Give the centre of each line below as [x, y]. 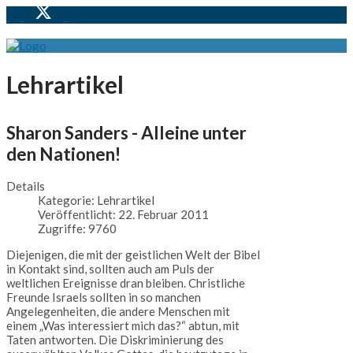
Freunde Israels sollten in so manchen [104, 297]
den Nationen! [63, 154]
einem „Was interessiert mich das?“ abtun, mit [123, 326]
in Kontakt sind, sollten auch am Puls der [110, 269]
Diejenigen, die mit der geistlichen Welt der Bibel [133, 255]
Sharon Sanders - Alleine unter [126, 132]
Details [26, 186]
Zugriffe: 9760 [77, 229]
